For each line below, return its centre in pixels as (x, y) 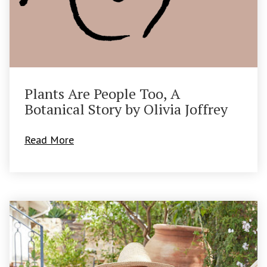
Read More (49, 140)
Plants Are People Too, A (102, 94)
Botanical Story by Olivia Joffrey (126, 109)
